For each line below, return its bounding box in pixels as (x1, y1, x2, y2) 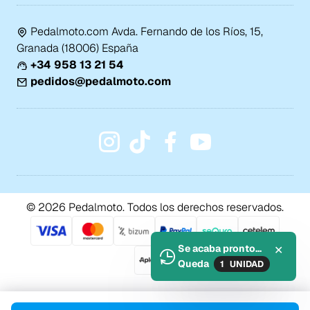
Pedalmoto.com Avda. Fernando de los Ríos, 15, (30, 24, 263, 39)
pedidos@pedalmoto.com (30, 73, 171, 89)
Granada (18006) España (16, 40, 138, 55)
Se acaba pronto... (178, 241, 262, 255)
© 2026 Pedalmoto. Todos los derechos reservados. (26, 200, 284, 215)
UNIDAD (227, 257, 264, 270)
